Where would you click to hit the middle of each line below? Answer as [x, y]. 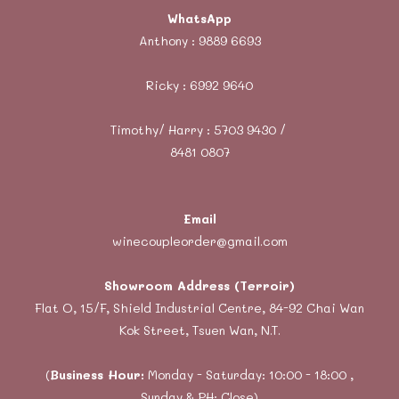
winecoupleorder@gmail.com [199, 241]
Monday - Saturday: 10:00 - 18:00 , [249, 375]
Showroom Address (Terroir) [199, 286]
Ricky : [168, 85]
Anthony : [168, 41]
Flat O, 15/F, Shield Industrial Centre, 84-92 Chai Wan [199, 308]
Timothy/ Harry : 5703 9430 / [199, 130]
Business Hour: [97, 375]
